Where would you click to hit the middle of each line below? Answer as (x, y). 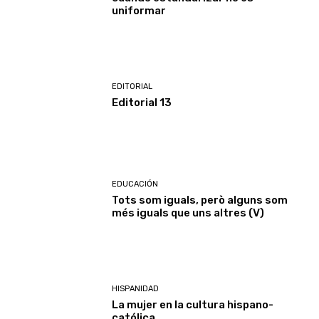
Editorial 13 (142, 102)
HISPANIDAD (136, 288)
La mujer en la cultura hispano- (193, 304)
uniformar (139, 11)
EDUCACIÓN (135, 184)
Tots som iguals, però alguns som (200, 200)
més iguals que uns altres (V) (188, 213)
